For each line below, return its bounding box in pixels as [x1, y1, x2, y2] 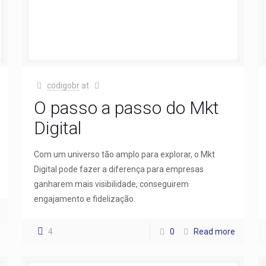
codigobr [47, 80, 80, 90]
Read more [194, 226, 236, 236]
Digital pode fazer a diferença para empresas [33, 164, 204, 174]
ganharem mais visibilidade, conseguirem [33, 179, 189, 189]
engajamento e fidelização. [33, 194, 135, 204]
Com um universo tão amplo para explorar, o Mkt [33, 149, 215, 159]
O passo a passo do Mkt [33, 97, 219, 118]
